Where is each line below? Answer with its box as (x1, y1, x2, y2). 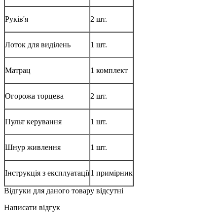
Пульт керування (5, 117, 62, 126)
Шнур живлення (5, 143, 61, 151)
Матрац (5, 66, 31, 74)
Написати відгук (4, 203, 60, 212)
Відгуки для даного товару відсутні (4, 186, 123, 195)
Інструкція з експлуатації (5, 168, 89, 177)
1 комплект (90, 66, 128, 74)
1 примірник (90, 168, 133, 177)
